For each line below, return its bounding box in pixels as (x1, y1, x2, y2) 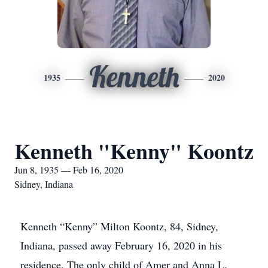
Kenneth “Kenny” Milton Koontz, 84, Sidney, (20, 219, 218, 233)
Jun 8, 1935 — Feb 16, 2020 (14, 163, 123, 176)
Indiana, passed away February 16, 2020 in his (20, 238, 222, 252)
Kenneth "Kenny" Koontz (14, 135, 254, 166)
